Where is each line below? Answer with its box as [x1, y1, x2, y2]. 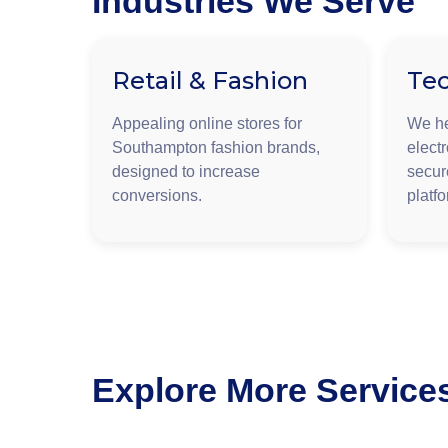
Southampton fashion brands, [112, 138, 320, 156]
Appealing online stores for [112, 114, 302, 132]
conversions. [112, 186, 202, 204]
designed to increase [112, 162, 260, 180]
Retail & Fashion [112, 65, 308, 95]
